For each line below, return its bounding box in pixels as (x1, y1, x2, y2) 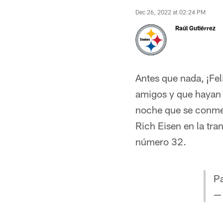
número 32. (135, 135, 186, 147)
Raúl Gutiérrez (175, 24, 216, 31)
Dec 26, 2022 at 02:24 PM (135, 8, 206, 15)
